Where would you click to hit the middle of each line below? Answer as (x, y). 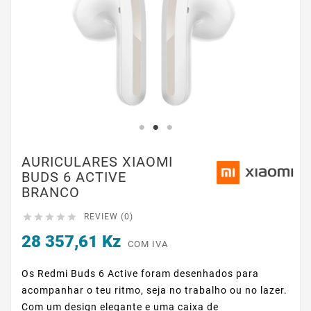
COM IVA (148, 244)
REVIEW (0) (109, 217)
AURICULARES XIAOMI (97, 162)
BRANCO (51, 193)
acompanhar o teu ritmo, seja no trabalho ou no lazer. (154, 291)
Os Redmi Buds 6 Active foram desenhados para (140, 274)
